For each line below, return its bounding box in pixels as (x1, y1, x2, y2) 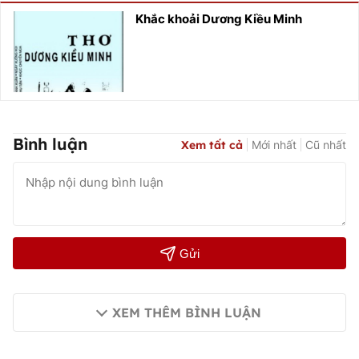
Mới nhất (252, 137, 296, 151)
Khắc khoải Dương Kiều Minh (135, 11, 302, 27)
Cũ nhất (305, 137, 346, 151)
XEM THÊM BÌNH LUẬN (112, 305, 261, 321)
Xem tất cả (181, 137, 243, 152)
